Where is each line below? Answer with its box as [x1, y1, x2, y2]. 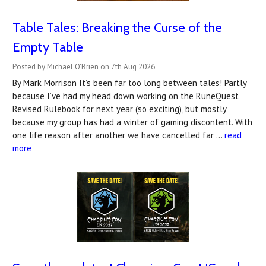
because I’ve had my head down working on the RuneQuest [12, 90, 239, 102]
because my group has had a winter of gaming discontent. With [12, 116, 252, 128]
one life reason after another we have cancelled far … [12, 129, 224, 141]
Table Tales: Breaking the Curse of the [12, 19, 222, 36]
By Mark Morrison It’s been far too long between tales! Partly [12, 77, 246, 88]
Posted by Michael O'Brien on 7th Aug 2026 [12, 61, 155, 72]
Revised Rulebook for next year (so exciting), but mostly [12, 103, 226, 115]
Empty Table [12, 39, 83, 55]
